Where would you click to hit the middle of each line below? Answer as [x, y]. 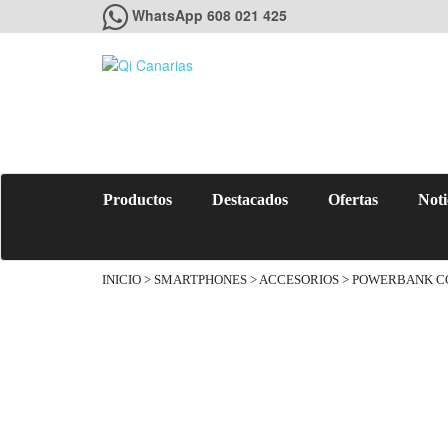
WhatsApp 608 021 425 [209, 15]
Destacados [250, 199]
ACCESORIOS [299, 280]
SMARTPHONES [200, 280]
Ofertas [353, 199]
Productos [137, 199]
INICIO [121, 280]
